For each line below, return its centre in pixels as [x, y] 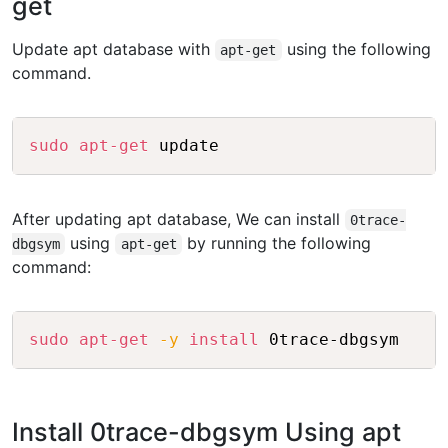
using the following [356, 49]
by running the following [277, 243]
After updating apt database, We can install [178, 219]
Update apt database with [113, 49]
